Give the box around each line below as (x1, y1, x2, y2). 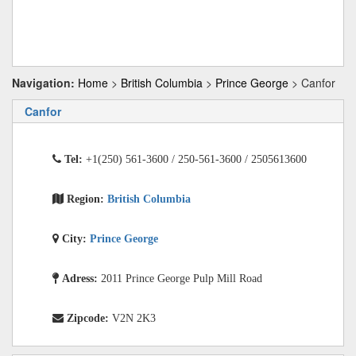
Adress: (62, 273, 101, 284)
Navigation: (12, 75, 75, 91)
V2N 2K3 (112, 312, 156, 323)
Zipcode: (67, 312, 112, 323)
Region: (67, 193, 107, 204)
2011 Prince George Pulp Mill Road (101, 273, 262, 284)
